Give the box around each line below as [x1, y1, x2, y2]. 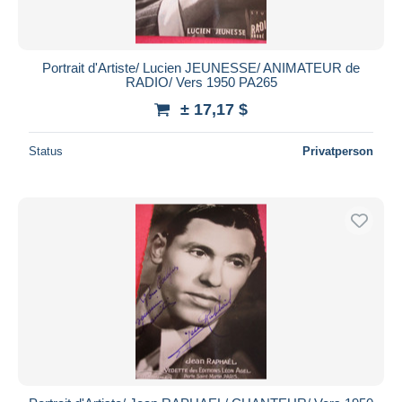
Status [29, 144, 63, 158]
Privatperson [302, 144, 373, 158]
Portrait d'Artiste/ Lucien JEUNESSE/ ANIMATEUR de [42, 59, 360, 75]
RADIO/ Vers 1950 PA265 [125, 74, 277, 90]
